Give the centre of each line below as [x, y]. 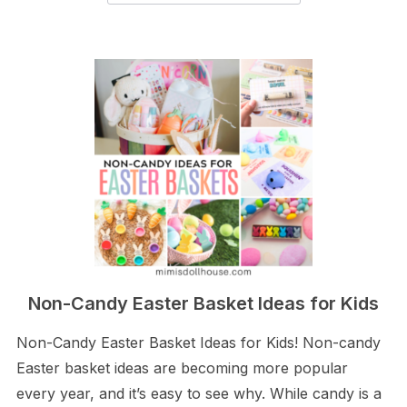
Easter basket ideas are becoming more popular [182, 368]
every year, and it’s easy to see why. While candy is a [199, 393]
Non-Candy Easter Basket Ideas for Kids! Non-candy [198, 342]
